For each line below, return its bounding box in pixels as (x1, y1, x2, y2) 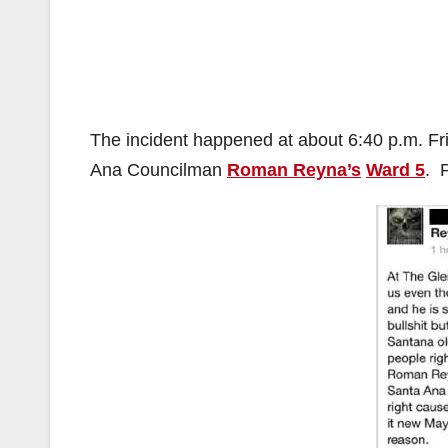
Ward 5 (366, 160, 425, 180)
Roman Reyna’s (227, 160, 361, 180)
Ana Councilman (90, 160, 227, 180)
